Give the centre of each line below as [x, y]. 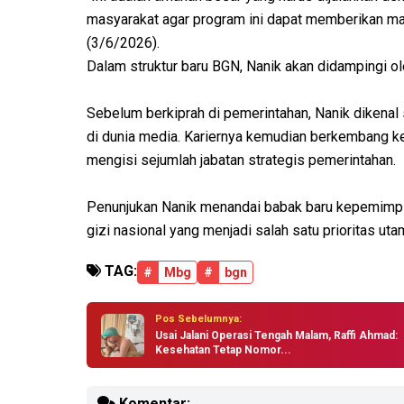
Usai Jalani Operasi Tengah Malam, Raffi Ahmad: [276, 336]
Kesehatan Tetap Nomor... [223, 350]
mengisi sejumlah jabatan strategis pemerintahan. [241, 161]
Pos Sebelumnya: [198, 319]
